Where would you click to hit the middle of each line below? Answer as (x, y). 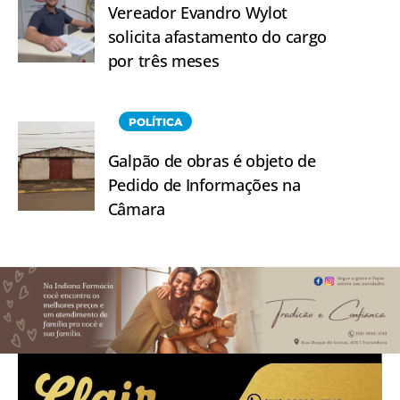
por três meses (163, 60)
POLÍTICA (155, 121)
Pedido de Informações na (204, 184)
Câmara (136, 208)
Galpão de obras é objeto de (212, 160)
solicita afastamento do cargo (217, 36)
